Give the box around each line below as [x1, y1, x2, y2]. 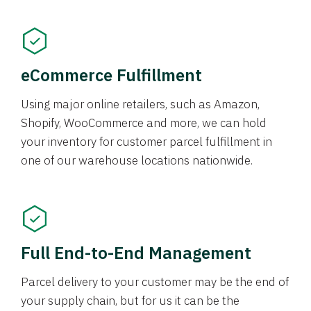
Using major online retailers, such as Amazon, [21, 96, 260, 112]
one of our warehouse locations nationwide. [21, 153, 253, 169]
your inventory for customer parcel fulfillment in [21, 134, 272, 150]
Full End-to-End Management [21, 241, 251, 264]
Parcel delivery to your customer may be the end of [21, 274, 289, 290]
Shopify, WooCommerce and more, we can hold [21, 115, 267, 131]
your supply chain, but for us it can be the [21, 293, 239, 309]
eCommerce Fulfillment [21, 63, 202, 86]
